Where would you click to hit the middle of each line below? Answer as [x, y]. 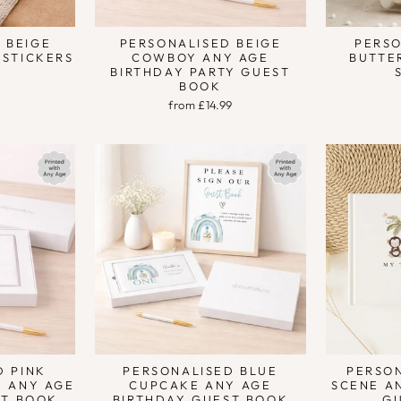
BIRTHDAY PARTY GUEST [200, 71]
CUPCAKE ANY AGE [200, 385]
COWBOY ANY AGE [200, 57]
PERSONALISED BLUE [200, 371]
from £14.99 [200, 104]
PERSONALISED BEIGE [200, 43]
